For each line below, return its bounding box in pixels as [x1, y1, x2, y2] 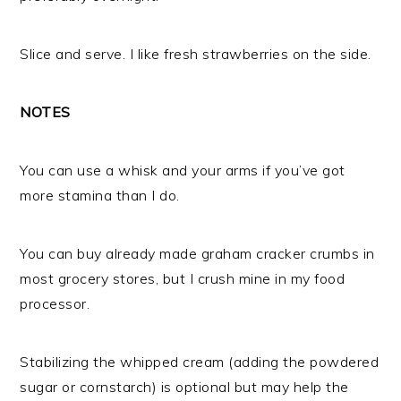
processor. [20, 294, 90, 312]
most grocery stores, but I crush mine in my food [20, 269, 346, 287]
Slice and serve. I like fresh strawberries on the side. [20, 45, 371, 63]
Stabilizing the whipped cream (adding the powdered [20, 353, 380, 371]
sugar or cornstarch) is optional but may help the [20, 378, 349, 396]
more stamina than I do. [20, 186, 180, 204]
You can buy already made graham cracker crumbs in [20, 244, 375, 262]
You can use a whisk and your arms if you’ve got [20, 161, 346, 179]
